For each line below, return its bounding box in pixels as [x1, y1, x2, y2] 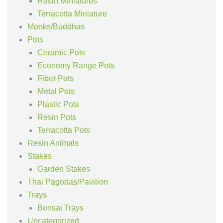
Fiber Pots [37, 74, 74, 83]
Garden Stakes [37, 165, 90, 174]
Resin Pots [37, 113, 76, 122]
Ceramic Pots [37, 48, 85, 57]
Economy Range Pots [37, 61, 114, 70]
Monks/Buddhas [27, 22, 85, 31]
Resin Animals [27, 139, 79, 148]
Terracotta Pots [37, 126, 90, 135]
